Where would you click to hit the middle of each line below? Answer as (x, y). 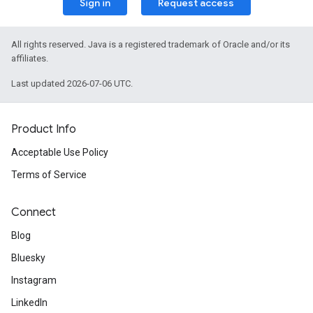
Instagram (34, 280)
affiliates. (30, 58)
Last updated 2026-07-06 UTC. (72, 83)
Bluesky (28, 258)
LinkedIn (29, 303)
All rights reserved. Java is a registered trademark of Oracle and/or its (151, 44)
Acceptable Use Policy (60, 152)
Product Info (44, 129)
